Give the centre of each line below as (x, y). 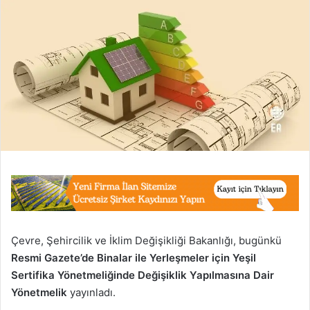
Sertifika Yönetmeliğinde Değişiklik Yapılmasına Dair (143, 275)
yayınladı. (91, 292)
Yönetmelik (39, 292)
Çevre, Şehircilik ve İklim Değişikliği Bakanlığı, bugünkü (146, 240)
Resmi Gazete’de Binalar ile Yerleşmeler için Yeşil (134, 257)
